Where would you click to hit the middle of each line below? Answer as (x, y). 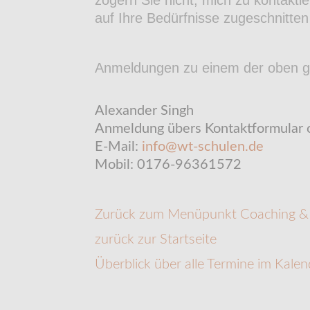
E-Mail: (118, 146)
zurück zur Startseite (156, 239)
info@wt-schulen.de (203, 146)
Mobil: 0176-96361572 (168, 164)
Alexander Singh (144, 110)
